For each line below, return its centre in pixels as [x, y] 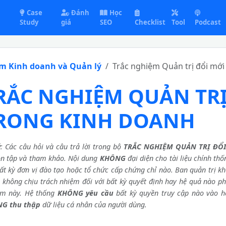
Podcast [208, 22]
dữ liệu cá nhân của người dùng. [93, 205]
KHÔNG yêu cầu [85, 193]
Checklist [150, 22]
